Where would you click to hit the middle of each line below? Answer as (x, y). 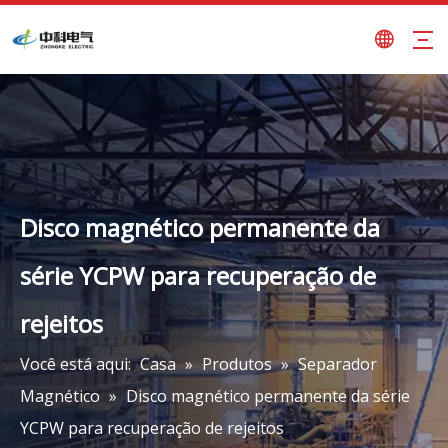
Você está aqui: (75, 364)
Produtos (237, 364)
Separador (337, 364)
